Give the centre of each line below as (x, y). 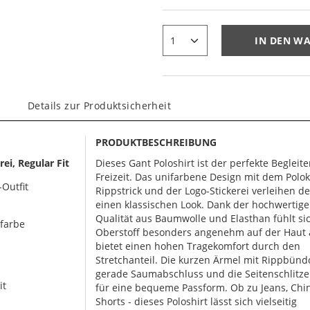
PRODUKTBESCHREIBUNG (156, 142)
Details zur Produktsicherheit (99, 105)
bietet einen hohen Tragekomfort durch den (198, 246)
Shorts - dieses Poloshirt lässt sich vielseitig (197, 301)
